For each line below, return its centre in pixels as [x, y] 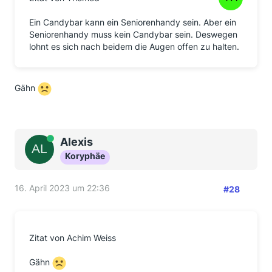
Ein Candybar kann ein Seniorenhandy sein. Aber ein [133, 22]
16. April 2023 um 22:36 [62, 188]
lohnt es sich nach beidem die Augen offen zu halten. [134, 46]
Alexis [76, 142]
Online [50, 139]
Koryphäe [85, 156]
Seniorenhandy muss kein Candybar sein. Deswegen [133, 34]
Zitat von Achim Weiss [73, 238]
